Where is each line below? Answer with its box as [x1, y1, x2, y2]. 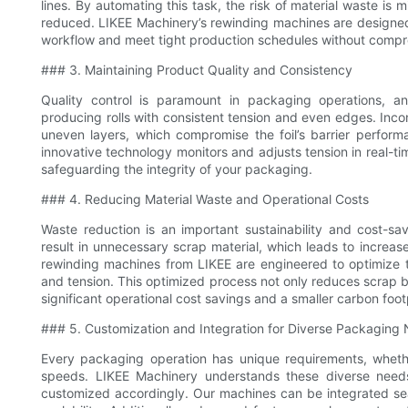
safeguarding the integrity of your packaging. [41, 161, 312, 178]
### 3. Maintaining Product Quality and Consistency [41, 62, 352, 78]
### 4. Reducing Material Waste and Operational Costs [41, 191, 369, 208]
